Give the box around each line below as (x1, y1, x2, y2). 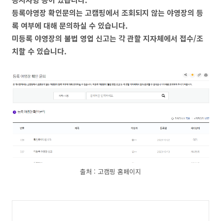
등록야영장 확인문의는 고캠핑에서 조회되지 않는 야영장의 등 (12, 7, 203, 18)
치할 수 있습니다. (12, 46, 67, 56)
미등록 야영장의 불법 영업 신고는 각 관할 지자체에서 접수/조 (12, 33, 203, 43)
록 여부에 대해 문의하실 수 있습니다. (12, 20, 130, 31)
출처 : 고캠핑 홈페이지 (80, 167, 141, 177)
